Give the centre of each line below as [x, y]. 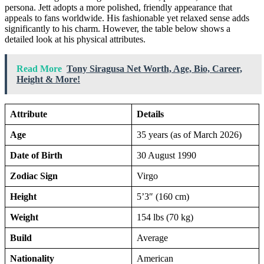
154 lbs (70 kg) [165, 217]
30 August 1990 [166, 155]
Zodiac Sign [34, 176]
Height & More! [48, 79]
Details [150, 114]
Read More [39, 68]
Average [152, 237]
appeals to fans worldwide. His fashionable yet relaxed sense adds [127, 18]
